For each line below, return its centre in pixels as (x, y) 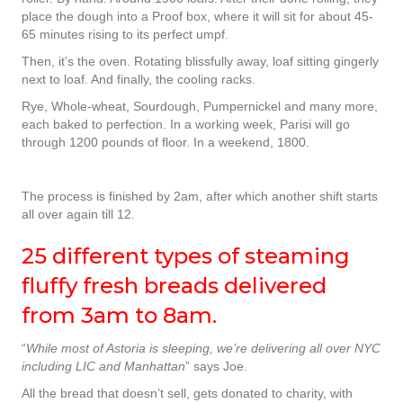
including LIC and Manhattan (103, 367)
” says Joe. (216, 367)
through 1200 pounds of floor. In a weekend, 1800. (166, 143)
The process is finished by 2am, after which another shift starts (200, 197)
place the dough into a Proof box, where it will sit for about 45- (197, 17)
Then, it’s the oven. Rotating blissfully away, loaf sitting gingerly (200, 62)
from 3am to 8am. (119, 316)
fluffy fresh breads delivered (174, 286)
